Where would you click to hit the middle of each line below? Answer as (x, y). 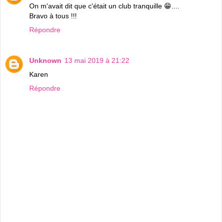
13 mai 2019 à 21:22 (97, 60)
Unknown (45, 60)
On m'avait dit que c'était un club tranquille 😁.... (104, 6)
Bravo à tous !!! (53, 16)
